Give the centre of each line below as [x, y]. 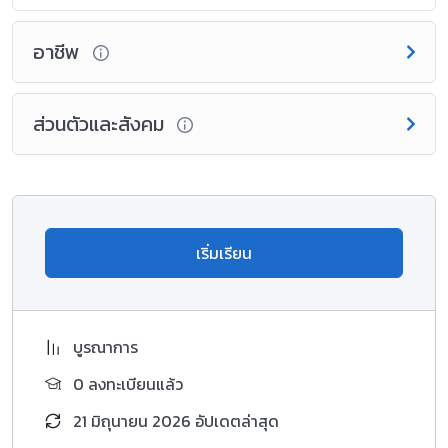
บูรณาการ [105, 346]
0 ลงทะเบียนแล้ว [128, 383]
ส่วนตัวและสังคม [101, 123]
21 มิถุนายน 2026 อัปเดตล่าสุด [176, 420]
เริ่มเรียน [224, 252]
